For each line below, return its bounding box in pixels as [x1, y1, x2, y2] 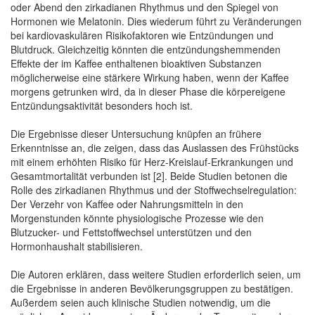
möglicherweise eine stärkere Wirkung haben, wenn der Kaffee [11, 70, 289, 84]
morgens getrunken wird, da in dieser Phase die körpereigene [11, 84, 285, 98]
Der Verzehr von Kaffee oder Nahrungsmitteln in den [11, 196, 243, 211]
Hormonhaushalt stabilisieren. [11, 238, 143, 253]
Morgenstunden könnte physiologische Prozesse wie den [11, 210, 264, 225]
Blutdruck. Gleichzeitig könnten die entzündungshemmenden [11, 41, 281, 56]
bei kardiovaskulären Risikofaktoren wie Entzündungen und [11, 27, 274, 42]
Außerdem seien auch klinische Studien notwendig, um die [11, 295, 271, 309]
